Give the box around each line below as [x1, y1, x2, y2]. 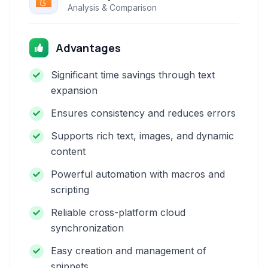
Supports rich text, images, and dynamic [51, 130, 234, 142]
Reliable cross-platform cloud [51, 206, 185, 218]
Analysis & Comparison [68, 2, 157, 13]
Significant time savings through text [51, 69, 215, 81]
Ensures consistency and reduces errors [51, 107, 236, 119]
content [51, 145, 86, 157]
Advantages [56, 41, 121, 55]
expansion [51, 84, 98, 96]
